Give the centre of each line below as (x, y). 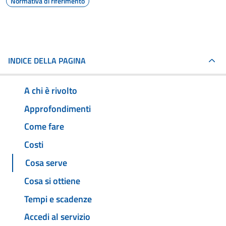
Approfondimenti (58, 108)
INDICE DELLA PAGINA (47, 61)
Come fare (44, 127)
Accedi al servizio (57, 217)
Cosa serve (46, 163)
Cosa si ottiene (52, 181)
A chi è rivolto (51, 90)
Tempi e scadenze (58, 199)
